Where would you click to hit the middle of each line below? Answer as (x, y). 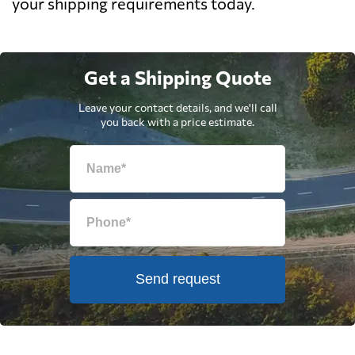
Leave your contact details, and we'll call (177, 107)
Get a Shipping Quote (177, 77)
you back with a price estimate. (177, 121)
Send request (177, 279)
